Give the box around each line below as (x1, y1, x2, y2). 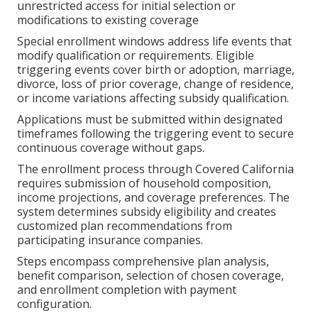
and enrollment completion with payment (17, 281, 236, 297)
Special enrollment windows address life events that (17, 33, 292, 49)
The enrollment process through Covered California (17, 160, 294, 177)
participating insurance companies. (17, 231, 203, 248)
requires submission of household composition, (17, 175, 271, 191)
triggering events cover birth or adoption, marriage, (17, 61, 295, 77)
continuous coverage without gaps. (17, 139, 204, 155)
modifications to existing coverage (17, 11, 199, 28)
